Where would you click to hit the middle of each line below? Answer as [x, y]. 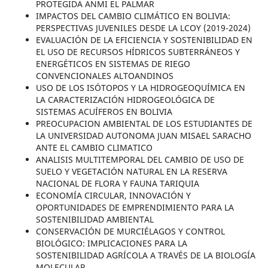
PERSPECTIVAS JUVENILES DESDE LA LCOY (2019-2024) [143, 28]
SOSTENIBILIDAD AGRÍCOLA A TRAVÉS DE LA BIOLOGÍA [145, 255]
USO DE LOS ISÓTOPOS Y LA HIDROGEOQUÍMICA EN [140, 88]
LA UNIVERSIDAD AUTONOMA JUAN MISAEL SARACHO [143, 136]
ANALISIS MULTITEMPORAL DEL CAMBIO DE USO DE [140, 160]
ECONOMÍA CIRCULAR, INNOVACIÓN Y [113, 196]
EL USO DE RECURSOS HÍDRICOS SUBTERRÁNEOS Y [138, 52]
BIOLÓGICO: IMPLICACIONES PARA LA [111, 243]
